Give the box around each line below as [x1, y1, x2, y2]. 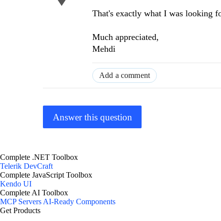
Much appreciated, [92, 32, 159, 42]
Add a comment [99, 71, 150, 80]
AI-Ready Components [43, 197, 115, 206]
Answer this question [52, 111, 132, 122]
